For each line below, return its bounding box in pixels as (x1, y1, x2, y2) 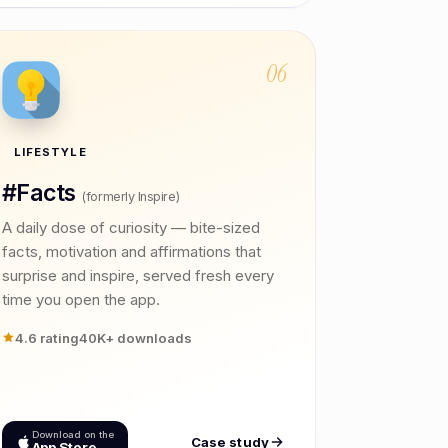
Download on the (31, 428, 114, 440)
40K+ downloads (78, 329, 192, 346)
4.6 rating (14, 329, 79, 346)
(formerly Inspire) (81, 188, 180, 204)
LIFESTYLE (13, 144, 87, 159)
